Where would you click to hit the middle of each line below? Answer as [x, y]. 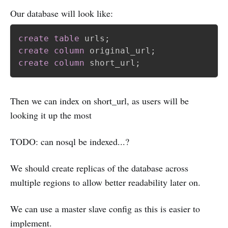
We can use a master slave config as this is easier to [105, 209]
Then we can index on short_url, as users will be [99, 101]
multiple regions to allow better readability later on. [105, 182]
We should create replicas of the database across [99, 168]
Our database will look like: [62, 13]
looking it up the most [51, 115]
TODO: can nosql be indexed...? [70, 141]
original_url [118, 51]
